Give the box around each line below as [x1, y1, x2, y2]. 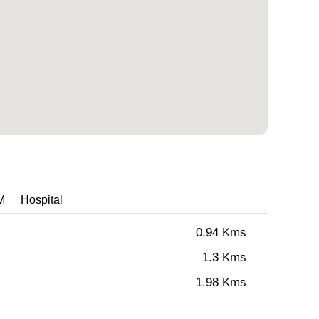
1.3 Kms [202, 250, 246, 266]
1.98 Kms [196, 275, 246, 291]
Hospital [21, 192, 63, 208]
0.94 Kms [196, 225, 246, 241]
